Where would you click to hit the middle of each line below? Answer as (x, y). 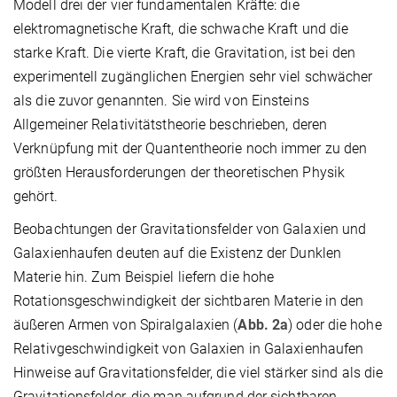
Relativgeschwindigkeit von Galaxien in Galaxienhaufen (189, 348)
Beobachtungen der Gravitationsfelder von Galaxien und (190, 229)
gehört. (35, 196)
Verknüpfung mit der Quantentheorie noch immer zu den (191, 148)
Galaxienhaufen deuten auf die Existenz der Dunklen (178, 253)
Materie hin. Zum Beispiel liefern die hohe (144, 276)
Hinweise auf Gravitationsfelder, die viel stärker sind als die (198, 372)
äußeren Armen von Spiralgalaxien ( (126, 324)
